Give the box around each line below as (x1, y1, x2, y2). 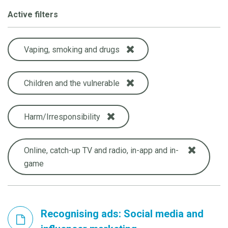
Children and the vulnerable (24, 78, 120, 88)
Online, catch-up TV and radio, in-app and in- (24, 145, 179, 155)
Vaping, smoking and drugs (24, 44, 120, 54)
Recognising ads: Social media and (41, 207, 204, 220)
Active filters (8, 9, 58, 19)
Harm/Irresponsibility (24, 111, 100, 122)
